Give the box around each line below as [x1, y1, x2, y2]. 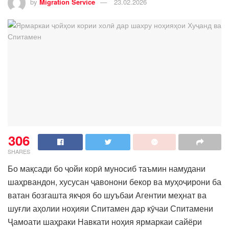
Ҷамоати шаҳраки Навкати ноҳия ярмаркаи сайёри [8, 215, 202, 227]
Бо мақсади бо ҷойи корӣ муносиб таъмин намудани [8, 162, 205, 174]
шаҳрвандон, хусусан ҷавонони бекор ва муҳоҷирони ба [8, 175, 221, 188]
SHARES [8, 147, 30, 155]
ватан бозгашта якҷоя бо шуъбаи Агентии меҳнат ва [8, 189, 207, 201]
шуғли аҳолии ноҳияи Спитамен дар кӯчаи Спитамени [8, 202, 213, 214]
